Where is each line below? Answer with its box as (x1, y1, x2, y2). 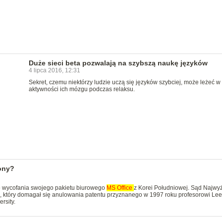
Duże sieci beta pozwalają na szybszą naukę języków (28, 59, 208, 67)
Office (116, 184, 134, 191)
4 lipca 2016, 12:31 (28, 67, 80, 74)
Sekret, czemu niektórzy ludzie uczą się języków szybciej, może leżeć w (28, 79, 221, 86)
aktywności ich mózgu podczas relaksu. (28, 86, 135, 93)
